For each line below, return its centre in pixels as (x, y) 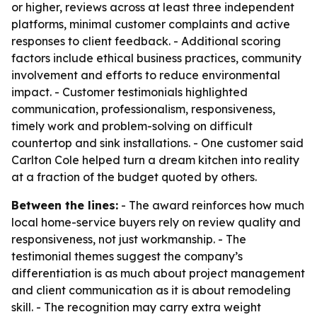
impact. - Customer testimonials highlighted (129, 92)
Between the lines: (65, 205)
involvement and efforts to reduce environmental (146, 75)
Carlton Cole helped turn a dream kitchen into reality (155, 160)
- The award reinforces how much (211, 205)
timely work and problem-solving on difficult (132, 126)
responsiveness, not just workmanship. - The (129, 239)
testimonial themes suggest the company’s (127, 256)
